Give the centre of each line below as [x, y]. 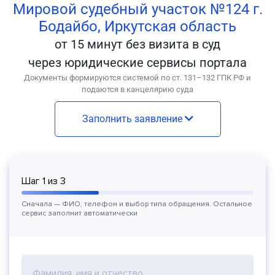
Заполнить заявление [133, 119]
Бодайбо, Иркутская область [137, 26]
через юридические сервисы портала [137, 63]
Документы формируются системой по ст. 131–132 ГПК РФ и [137, 78]
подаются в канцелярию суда [137, 89]
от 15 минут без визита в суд [137, 44]
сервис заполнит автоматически [79, 213]
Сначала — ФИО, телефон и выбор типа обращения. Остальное [137, 204]
